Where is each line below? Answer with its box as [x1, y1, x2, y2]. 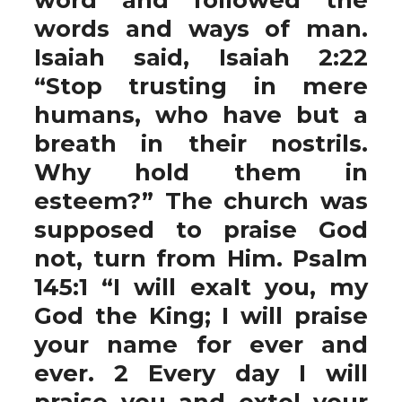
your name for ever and [34, 330, 368, 358]
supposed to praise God [34, 215, 368, 243]
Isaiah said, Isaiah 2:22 [34, 43, 368, 71]
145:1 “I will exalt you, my [34, 273, 368, 301]
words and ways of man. [34, 14, 368, 42]
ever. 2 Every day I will [34, 359, 368, 387]
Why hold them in [34, 158, 368, 186]
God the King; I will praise [34, 301, 368, 329]
